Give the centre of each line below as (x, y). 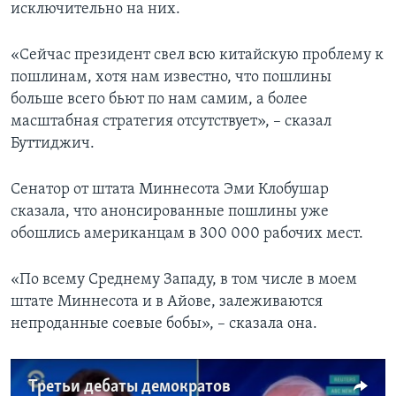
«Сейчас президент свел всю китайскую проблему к (197, 56)
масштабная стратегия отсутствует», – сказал (171, 122)
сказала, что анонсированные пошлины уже (170, 212)
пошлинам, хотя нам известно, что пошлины (171, 78)
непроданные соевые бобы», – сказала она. (164, 324)
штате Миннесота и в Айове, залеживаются (167, 302)
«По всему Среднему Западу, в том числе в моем (184, 280)
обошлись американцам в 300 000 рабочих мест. (187, 234)
